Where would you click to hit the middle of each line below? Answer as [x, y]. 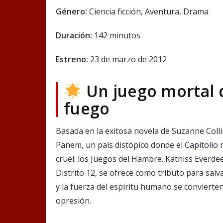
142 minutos [116, 36]
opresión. [73, 201]
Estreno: [72, 59]
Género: [71, 12]
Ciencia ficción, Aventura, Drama [148, 12]
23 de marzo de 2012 [127, 59]
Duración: [74, 36]
